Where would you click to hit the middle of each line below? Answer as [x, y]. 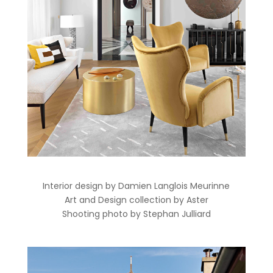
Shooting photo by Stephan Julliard [136, 214]
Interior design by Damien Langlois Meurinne [136, 186]
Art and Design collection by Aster [136, 200]
